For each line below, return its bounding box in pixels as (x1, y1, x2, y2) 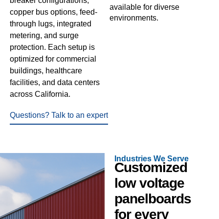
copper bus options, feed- (10, 7, 97, 16)
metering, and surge (10, 31, 79, 40)
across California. (10, 89, 70, 98)
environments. (109, 13, 158, 22)
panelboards (114, 191, 191, 207)
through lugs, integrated (10, 19, 91, 28)
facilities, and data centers (10, 78, 100, 87)
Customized (114, 160, 187, 175)
